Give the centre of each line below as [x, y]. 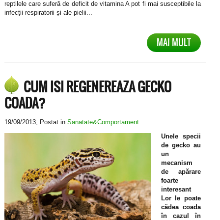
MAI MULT [174, 43]
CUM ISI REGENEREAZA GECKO [97, 87]
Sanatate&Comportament [103, 122]
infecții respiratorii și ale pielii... [48, 13]
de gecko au [181, 145]
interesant [176, 190]
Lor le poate [181, 198]
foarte [169, 181]
